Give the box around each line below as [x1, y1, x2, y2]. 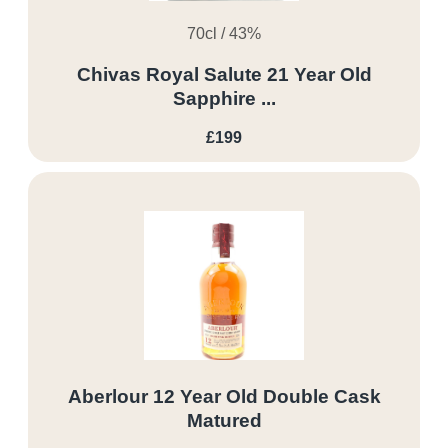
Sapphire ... [172, 87, 276, 109]
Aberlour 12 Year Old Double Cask [67, 386, 381, 408]
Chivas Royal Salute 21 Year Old [76, 63, 372, 85]
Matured [186, 410, 262, 432]
